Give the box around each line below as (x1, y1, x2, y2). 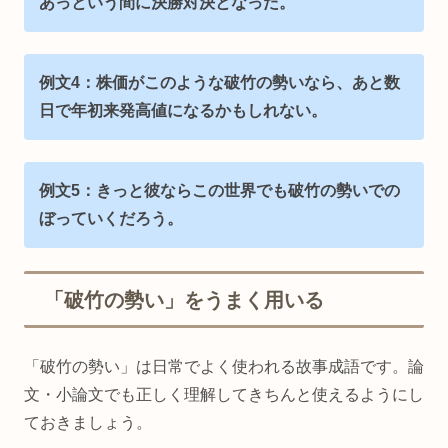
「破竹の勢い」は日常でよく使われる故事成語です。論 (24, 358, 424, 376)
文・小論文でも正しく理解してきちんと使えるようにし (24, 386, 424, 404)
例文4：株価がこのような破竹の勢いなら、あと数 (39, 74, 400, 92)
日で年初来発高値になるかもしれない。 (39, 102, 327, 120)
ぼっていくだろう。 (39, 210, 183, 228)
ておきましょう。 (24, 414, 152, 432)
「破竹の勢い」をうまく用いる (44, 288, 324, 311)
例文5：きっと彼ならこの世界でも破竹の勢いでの (39, 182, 400, 200)
